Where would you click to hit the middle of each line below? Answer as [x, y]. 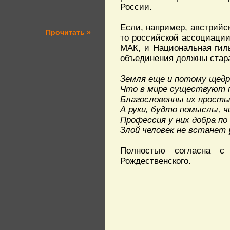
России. [136, 7]
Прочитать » [68, 32]
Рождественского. [156, 161]
